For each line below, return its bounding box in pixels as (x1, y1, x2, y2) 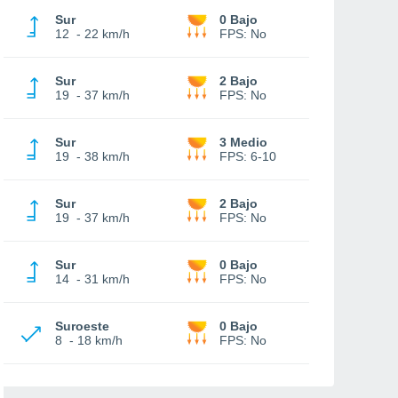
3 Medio (219, 135, 267, 149)
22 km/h (84, 27, 130, 41)
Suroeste (55, 319, 109, 333)
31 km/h (84, 272, 130, 286)
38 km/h (84, 149, 130, 163)
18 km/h (77, 333, 123, 347)
